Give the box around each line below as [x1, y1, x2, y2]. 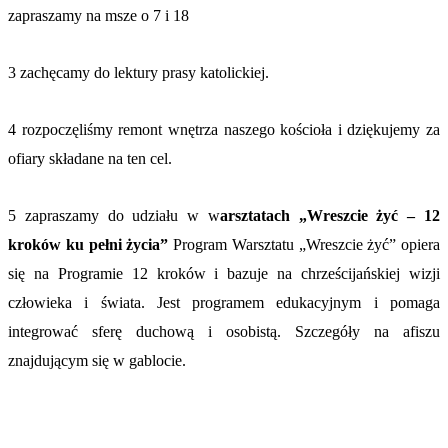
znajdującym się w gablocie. [8, 351, 186, 369]
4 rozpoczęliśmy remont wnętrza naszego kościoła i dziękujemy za [8, 120, 440, 138]
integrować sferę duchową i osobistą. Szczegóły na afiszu [8, 322, 440, 340]
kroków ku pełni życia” [8, 235, 173, 253]
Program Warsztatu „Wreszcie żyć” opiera [173, 235, 440, 253]
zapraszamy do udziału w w [24, 206, 220, 224]
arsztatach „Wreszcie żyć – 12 [219, 206, 441, 224]
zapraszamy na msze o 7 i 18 [8, 6, 193, 24]
